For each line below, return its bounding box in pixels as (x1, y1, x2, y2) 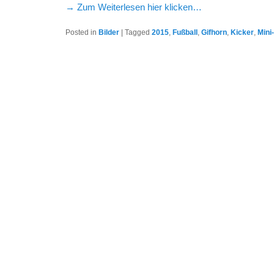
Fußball (172, 28, 198, 37)
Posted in (65, 28, 97, 37)
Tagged (125, 28, 150, 37)
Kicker (231, 28, 254, 37)
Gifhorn (201, 28, 227, 37)
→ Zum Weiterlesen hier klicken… (65, 1, 202, 12)
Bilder (98, 28, 119, 37)
